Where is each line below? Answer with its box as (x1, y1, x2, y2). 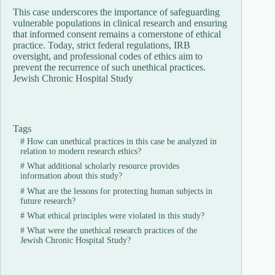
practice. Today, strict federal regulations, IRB (13, 39, 190, 50)
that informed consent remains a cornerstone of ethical (13, 28, 221, 39)
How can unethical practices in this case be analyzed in (24, 136, 217, 146)
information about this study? (20, 171, 122, 181)
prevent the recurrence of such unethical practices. (13, 61, 206, 72)
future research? (20, 196, 76, 206)
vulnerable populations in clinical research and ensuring (13, 17, 227, 28)
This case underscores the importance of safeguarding (13, 6, 220, 17)
